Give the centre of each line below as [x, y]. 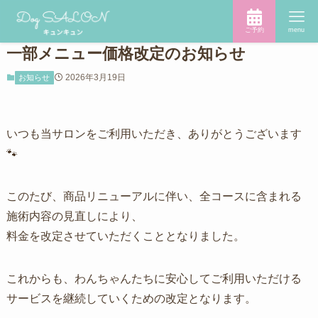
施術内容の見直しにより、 [74, 216]
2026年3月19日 [95, 77]
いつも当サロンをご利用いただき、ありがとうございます [154, 133]
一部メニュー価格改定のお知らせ [126, 54]
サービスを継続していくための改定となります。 [131, 298]
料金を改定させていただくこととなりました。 [125, 236]
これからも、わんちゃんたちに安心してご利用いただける [154, 278]
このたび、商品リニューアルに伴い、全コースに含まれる [154, 196]
